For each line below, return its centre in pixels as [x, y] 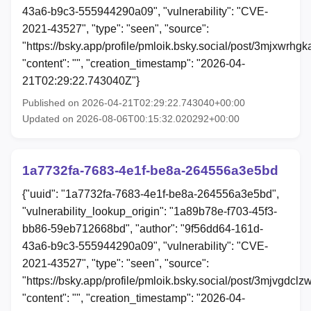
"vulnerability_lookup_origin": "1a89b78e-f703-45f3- [150, 211]
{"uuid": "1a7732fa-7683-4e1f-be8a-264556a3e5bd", [151, 194]
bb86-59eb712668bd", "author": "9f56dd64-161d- [143, 228]
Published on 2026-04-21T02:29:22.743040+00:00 [134, 102]
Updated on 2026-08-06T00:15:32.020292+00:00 [131, 118]
